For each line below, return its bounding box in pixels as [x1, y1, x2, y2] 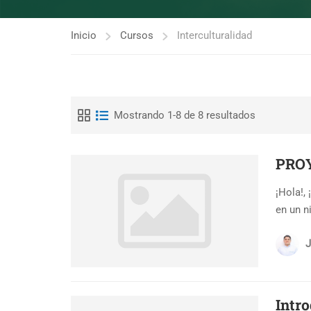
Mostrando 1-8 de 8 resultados [114, 108, 255, 121]
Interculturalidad [177, 29, 252, 42]
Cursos [120, 29, 153, 42]
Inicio [71, 29, 96, 42]
